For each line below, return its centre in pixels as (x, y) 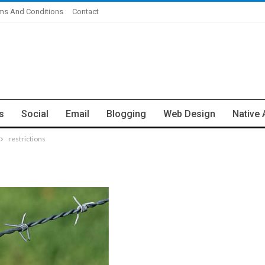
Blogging (126, 114)
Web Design (189, 114)
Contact (85, 12)
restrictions (27, 139)
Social (35, 114)
